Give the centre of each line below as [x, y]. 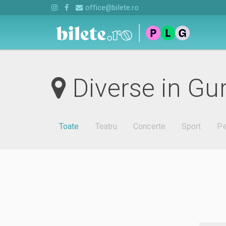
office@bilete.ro [111, 8]
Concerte [149, 127]
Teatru [106, 127]
